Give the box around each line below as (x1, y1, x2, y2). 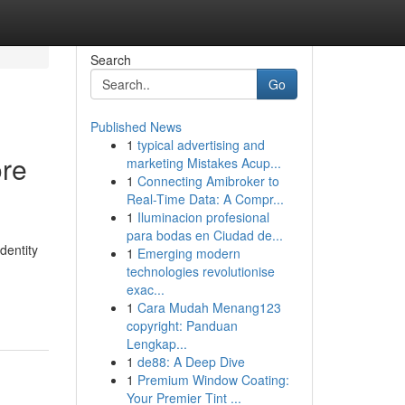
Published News (89, 118, 182, 136)
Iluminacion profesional (137, 208, 269, 226)
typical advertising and (137, 136, 265, 154)
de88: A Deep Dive (137, 353, 245, 371)
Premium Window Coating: (137, 371, 289, 389)
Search (89, 51, 131, 69)
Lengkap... (126, 334, 187, 353)
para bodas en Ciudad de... (126, 226, 283, 244)
